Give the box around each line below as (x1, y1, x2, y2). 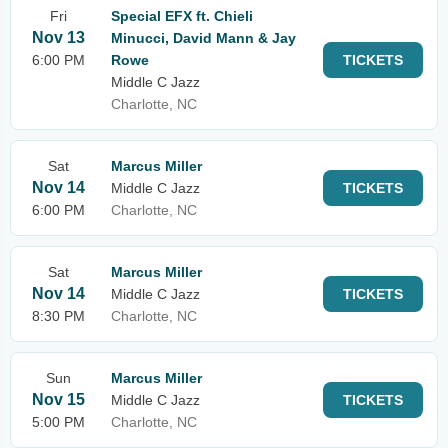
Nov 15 (32, 391, 85, 408)
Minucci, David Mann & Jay (111, 30, 296, 46)
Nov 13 (32, 29, 85, 46)
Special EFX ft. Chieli (111, 8, 253, 24)
